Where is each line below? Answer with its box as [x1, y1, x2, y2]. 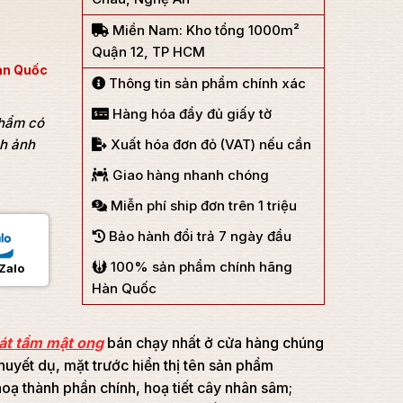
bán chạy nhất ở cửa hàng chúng [103, 334, 324, 352]
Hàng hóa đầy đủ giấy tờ [109, 105, 272, 122]
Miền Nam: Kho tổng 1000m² [109, 22, 300, 39]
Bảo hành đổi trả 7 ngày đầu [105, 228, 291, 245]
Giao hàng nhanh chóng [109, 166, 269, 184]
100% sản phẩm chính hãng [107, 258, 292, 275]
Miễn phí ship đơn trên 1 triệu [107, 197, 297, 214]
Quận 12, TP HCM [92, 43, 205, 60]
